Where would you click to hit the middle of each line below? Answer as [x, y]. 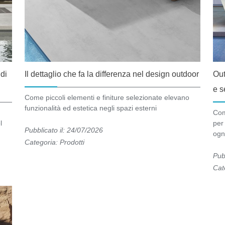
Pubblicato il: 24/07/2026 [64, 130]
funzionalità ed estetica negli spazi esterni [91, 108]
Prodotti [72, 142]
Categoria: [42, 142]
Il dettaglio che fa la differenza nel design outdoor [112, 74]
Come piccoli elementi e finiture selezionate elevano [107, 98]
